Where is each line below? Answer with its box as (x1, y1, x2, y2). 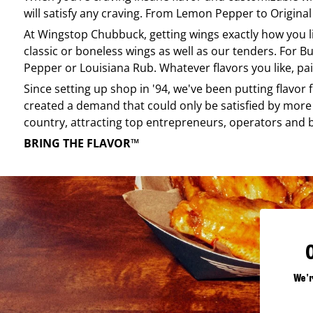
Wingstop (38, 26, 88, 42)
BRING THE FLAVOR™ (24, 135, 139, 151)
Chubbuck (91, 26, 144, 42)
